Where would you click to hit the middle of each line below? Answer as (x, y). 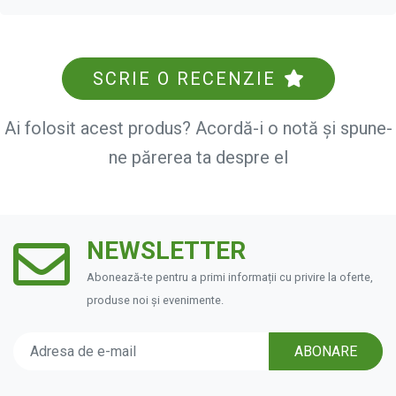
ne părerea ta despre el (198, 158)
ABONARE (326, 351)
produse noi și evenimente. (156, 301)
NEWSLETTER (167, 251)
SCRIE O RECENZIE (187, 79)
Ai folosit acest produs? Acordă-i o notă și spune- (198, 129)
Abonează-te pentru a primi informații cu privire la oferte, (230, 278)
